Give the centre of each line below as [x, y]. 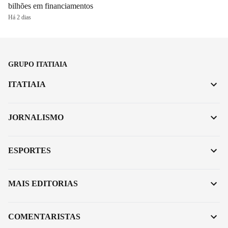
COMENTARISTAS [44, 216]
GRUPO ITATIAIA [38, 64]
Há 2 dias [20, 17]
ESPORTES [30, 150]
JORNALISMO [36, 117]
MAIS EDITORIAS [43, 183]
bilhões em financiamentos [51, 6]
